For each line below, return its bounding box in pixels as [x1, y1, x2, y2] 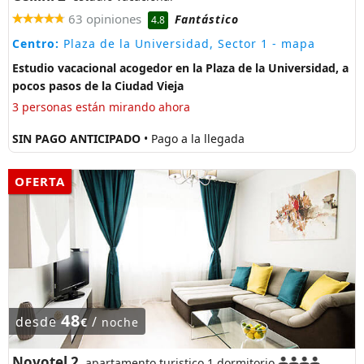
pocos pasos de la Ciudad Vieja [12, 77, 184, 93]
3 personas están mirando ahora [12, 98, 190, 115]
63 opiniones [68, 11, 141, 28]
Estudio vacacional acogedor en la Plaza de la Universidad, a [12, 59, 349, 76]
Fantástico [175, 11, 239, 28]
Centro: [12, 35, 59, 51]
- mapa [268, 35, 315, 51]
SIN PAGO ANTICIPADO [12, 130, 144, 146]
